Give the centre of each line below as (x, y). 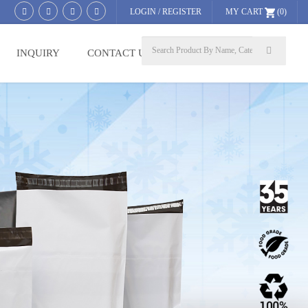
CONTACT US (119, 53)
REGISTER (182, 12)
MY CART (244, 12)
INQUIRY (38, 53)
